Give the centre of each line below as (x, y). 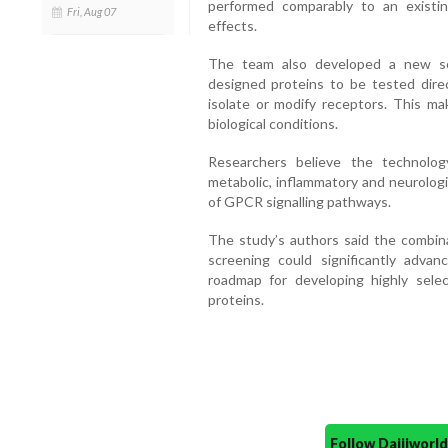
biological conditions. (272, 124)
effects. (232, 26)
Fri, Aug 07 (91, 11)
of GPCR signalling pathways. (299, 202)
